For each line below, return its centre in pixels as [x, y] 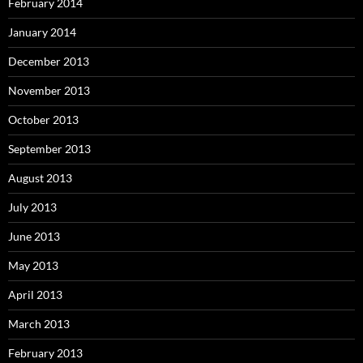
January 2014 [42, 32]
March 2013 [39, 324]
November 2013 [49, 91]
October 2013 [43, 120]
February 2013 [45, 353]
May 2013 [33, 266]
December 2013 [49, 62]
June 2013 [34, 237]
